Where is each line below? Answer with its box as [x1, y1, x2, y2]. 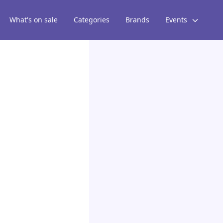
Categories [74, 15, 110, 24]
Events [165, 15, 189, 24]
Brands [125, 15, 149, 24]
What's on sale [9, 15, 58, 24]
